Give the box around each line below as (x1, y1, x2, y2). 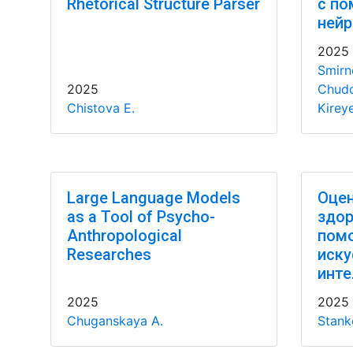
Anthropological (66, 226, 182, 245)
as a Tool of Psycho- (66, 207, 215, 226)
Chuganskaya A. (66, 313, 163, 329)
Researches (66, 245, 151, 264)
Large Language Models (66, 188, 240, 207)
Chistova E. (66, 100, 135, 116)
